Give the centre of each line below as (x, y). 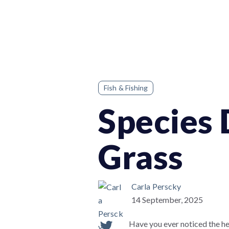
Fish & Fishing (126, 88)
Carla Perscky (156, 186)
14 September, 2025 (167, 200)
